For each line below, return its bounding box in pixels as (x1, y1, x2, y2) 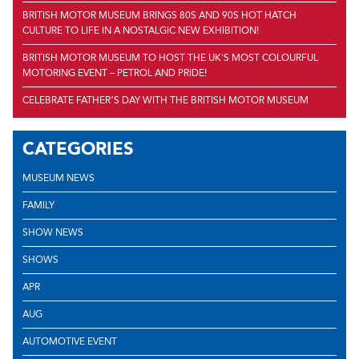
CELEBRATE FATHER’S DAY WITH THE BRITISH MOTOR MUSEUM (22, 95, 309, 107)
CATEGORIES (22, 138, 134, 160)
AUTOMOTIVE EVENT (22, 335, 117, 347)
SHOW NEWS (22, 226, 83, 238)
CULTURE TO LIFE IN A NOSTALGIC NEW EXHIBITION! (22, 25, 259, 37)
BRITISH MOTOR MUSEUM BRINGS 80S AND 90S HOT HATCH (22, 10, 296, 22)
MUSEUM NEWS (22, 171, 95, 184)
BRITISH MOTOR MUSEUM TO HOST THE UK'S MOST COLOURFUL (22, 52, 318, 64)
